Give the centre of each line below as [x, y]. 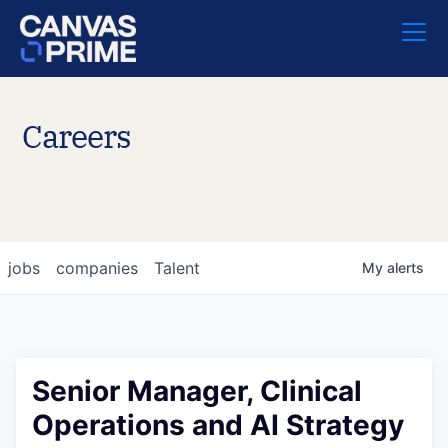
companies [97, 268]
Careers [76, 136]
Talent [177, 268]
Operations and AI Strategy [218, 425]
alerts [405, 267]
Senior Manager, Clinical [197, 391]
